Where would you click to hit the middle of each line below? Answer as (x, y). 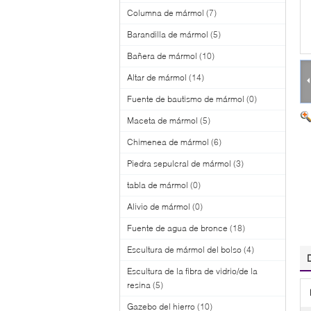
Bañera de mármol (162, 56)
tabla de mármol (158, 185)
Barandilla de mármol (168, 34)
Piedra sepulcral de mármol (179, 163)
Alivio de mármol (159, 206)
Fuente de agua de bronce (177, 228)
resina (139, 285)
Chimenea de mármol (168, 142)
